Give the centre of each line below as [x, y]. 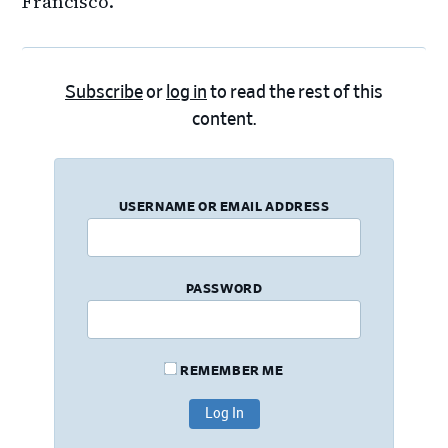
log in [186, 92]
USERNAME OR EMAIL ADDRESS [224, 207]
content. [224, 119]
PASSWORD [224, 289]
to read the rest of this [295, 92]
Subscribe [104, 92]
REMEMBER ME [230, 371]
